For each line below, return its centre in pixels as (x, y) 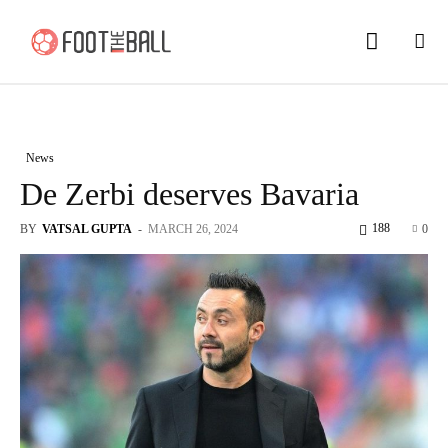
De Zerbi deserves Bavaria (189, 193)
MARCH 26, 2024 (193, 228)
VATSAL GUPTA (87, 228)
